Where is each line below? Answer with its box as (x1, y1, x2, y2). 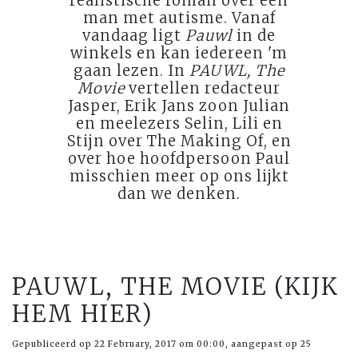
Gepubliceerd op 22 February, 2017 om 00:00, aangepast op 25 (12, 338, 312, 349)
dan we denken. (117, 184, 241, 203)
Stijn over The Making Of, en (66, 131, 292, 150)
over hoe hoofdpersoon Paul (68, 149, 290, 168)
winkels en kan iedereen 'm (70, 43, 288, 62)
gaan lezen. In (74, 61, 189, 80)
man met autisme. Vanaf (82, 8, 276, 27)
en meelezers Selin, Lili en (75, 113, 283, 133)
